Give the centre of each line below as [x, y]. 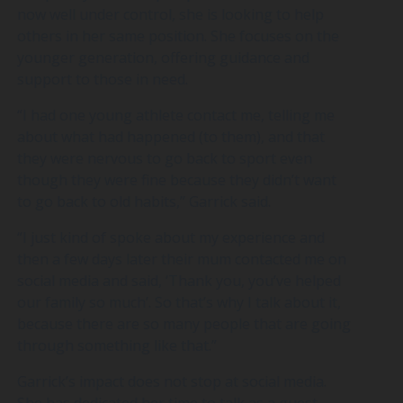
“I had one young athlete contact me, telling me [175, 115]
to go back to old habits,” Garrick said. [143, 201]
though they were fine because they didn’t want [176, 179]
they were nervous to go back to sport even [164, 158]
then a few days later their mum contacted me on [181, 259]
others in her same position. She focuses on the [178, 36]
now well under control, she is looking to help [170, 14]
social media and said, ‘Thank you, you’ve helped [179, 280]
